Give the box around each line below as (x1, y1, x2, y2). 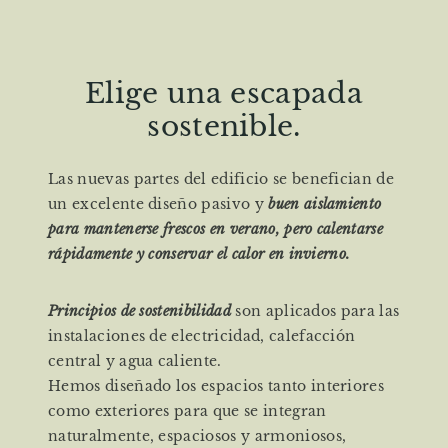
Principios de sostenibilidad (48, 301, 236, 320)
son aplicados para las (235, 301, 400, 320)
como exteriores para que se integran (48, 401, 327, 420)
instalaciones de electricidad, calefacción (48, 326, 356, 345)
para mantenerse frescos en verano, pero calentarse (48, 219, 384, 238)
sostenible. (147, 108, 301, 144)
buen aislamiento (268, 194, 382, 213)
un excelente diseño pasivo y (48, 194, 269, 213)
